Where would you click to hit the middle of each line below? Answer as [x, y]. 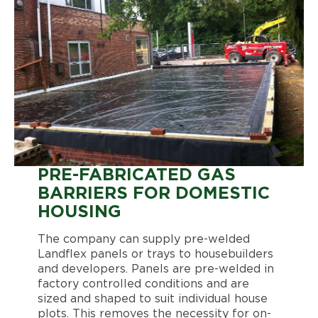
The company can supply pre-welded [143, 240]
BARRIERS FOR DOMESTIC [153, 194]
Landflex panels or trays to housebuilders [155, 254]
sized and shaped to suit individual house [152, 299]
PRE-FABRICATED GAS [136, 176]
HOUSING [79, 213]
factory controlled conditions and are [143, 284]
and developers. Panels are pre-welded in [155, 269]
